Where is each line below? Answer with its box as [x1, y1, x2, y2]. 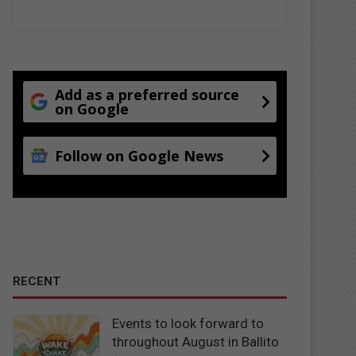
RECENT [13, 274, 61, 288]
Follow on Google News [55, 146, 224, 165]
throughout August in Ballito [112, 334, 280, 350]
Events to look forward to [112, 315, 265, 331]
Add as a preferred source [55, 85, 240, 104]
